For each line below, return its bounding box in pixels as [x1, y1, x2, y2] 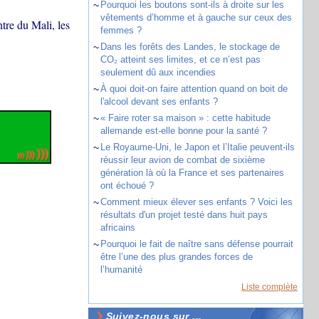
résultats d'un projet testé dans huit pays [100, 209, 268, 220]
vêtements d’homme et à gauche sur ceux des [100, 12, 292, 23]
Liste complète [241, 282, 298, 292]
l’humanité [100, 264, 142, 275]
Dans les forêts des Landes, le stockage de [100, 41, 280, 52]
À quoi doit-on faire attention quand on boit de [100, 83, 288, 94]
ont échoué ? [100, 180, 154, 191]
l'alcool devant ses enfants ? [100, 96, 218, 107]
